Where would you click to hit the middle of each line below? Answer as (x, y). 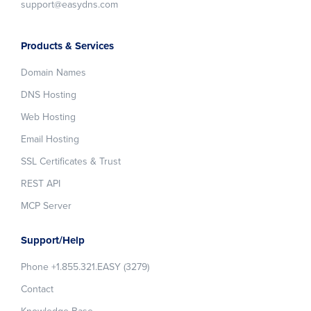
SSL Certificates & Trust (71, 161)
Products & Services (67, 45)
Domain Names (53, 72)
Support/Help (53, 240)
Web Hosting (48, 117)
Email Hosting (50, 139)
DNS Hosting (49, 94)
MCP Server (46, 205)
